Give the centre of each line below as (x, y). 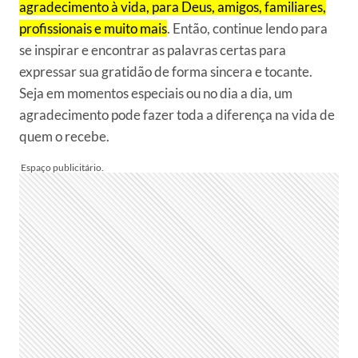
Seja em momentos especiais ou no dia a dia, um (156, 93)
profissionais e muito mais (93, 28)
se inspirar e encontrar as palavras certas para (153, 50)
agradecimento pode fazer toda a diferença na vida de (177, 115)
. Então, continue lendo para (247, 28)
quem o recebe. (64, 136)
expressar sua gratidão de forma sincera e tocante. (166, 72)
